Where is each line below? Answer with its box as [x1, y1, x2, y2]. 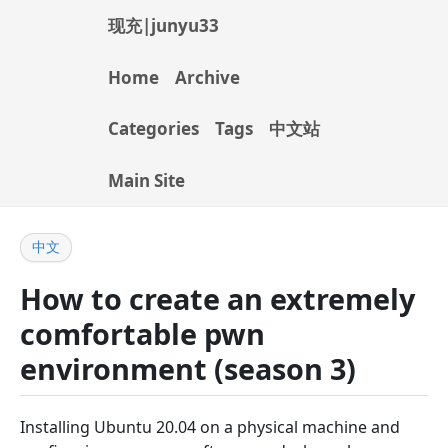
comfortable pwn [20, 314, 265, 354]
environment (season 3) [20, 349, 356, 389]
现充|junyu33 [108, 14, 219, 37]
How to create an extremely [20, 279, 415, 319]
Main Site [108, 169, 185, 192]
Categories [108, 117, 199, 140]
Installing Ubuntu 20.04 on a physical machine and [20, 415, 400, 438]
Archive [175, 66, 240, 89]
